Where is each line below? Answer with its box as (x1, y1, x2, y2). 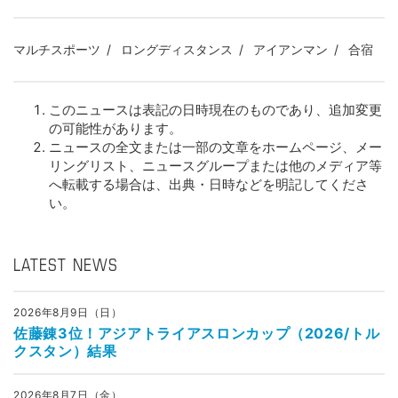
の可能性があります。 (49, 120, 182, 137)
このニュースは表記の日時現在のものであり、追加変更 (49, 101, 382, 118)
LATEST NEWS (13, 259, 118, 274)
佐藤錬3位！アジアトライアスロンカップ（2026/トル (13, 324, 380, 342)
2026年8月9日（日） (13, 306, 123, 319)
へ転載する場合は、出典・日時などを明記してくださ (49, 176, 369, 193)
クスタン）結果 (13, 342, 117, 360)
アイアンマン (253, 42, 328, 57)
